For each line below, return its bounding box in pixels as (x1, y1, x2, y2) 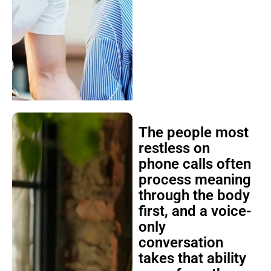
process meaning (138, 171, 251, 188)
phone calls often (138, 155, 251, 172)
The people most (138, 124, 249, 141)
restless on (138, 140, 210, 157)
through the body (138, 187, 250, 204)
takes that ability (138, 250, 246, 267)
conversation (138, 234, 223, 251)
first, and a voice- (138, 203, 252, 220)
